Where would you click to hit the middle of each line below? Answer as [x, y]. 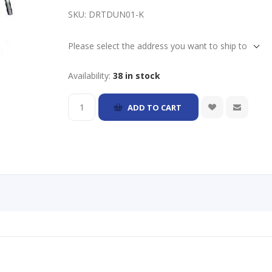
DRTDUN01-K [117, 15]
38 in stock [137, 76]
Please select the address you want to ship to [158, 46]
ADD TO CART [155, 107]
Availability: [90, 76]
